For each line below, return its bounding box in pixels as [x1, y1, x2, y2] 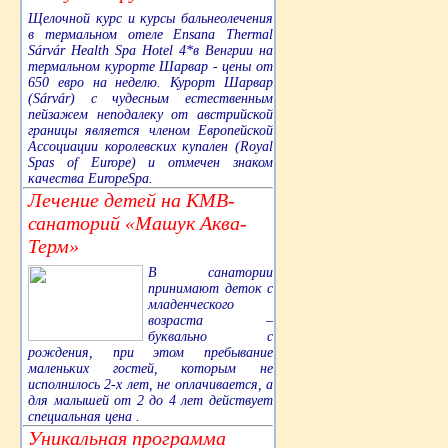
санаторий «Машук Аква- [28, 211, 247, 234]
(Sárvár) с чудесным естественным [28, 90, 273, 106]
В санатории [148, 264, 273, 280]
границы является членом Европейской [28, 122, 273, 138]
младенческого [148, 296, 234, 312]
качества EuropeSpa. [28, 170, 153, 186]
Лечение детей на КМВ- [28, 188, 235, 211]
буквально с [148, 328, 273, 344]
